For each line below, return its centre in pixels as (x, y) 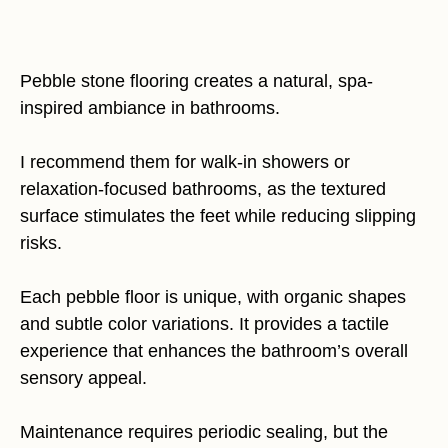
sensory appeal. (83, 378)
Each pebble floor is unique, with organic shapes (213, 297)
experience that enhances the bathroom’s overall (214, 351)
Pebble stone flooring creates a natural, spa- (196, 81)
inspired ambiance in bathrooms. (150, 108)
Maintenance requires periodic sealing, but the (204, 432)
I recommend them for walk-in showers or (185, 162)
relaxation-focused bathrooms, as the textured (203, 189)
